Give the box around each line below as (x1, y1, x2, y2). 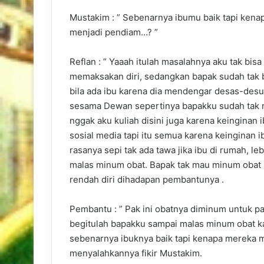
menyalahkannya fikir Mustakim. (70, 247, 202, 259)
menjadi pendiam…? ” (70, 27, 158, 38)
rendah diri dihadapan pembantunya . (70, 174, 224, 186)
